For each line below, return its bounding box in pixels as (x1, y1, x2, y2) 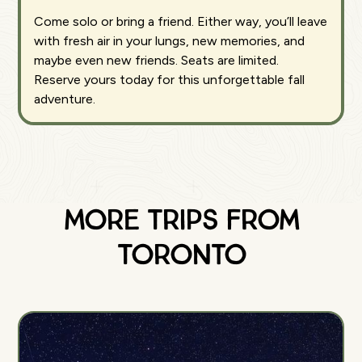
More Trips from (62, 201, 300, 239)
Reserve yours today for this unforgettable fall (34, 72, 305, 87)
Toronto (116, 236, 246, 274)
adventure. (34, 91, 96, 107)
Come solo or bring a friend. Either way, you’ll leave (34, 14, 328, 29)
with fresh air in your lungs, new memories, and (34, 33, 305, 48)
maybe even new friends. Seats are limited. (34, 53, 280, 68)
